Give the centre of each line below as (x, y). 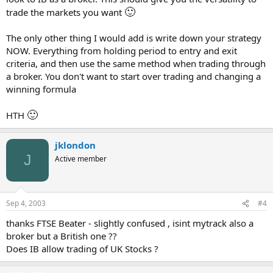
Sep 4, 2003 (26, 203)
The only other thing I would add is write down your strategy (134, 37)
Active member (81, 158)
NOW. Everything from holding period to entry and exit (122, 50)
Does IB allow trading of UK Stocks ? (82, 249)
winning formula (41, 89)
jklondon (75, 145)
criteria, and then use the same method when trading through (136, 63)
